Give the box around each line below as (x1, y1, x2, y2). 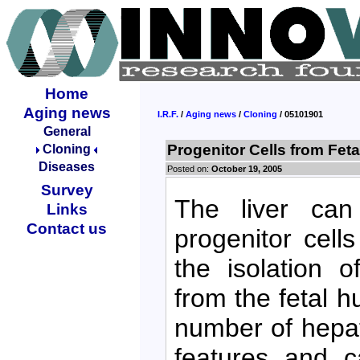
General (43, 125, 91, 138)
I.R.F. (157, 109, 178, 120)
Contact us (27, 220, 107, 237)
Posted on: (166, 163, 211, 174)
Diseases (39, 160, 95, 174)
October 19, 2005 (211, 163, 282, 174)
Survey (40, 182, 93, 198)
